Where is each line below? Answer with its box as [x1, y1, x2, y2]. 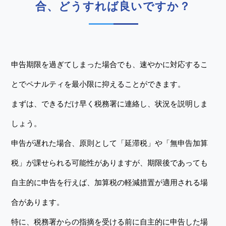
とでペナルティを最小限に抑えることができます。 [11, 80, 186, 88]
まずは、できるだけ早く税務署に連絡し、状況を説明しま [11, 99, 208, 108]
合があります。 [11, 198, 65, 206]
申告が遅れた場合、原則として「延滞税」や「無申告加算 [11, 139, 208, 147]
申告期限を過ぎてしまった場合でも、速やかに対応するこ [11, 60, 208, 69]
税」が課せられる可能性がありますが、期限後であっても [11, 158, 208, 167]
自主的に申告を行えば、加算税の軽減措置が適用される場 [11, 178, 208, 187]
